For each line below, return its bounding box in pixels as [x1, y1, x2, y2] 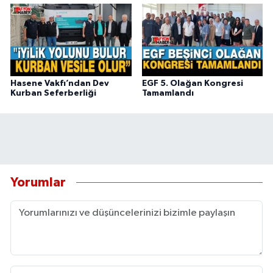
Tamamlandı [141, 88, 194, 97]
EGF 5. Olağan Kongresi [141, 79, 243, 88]
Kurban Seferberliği [10, 88, 96, 97]
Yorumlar [10, 176, 66, 190]
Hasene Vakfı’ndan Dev [10, 79, 109, 88]
